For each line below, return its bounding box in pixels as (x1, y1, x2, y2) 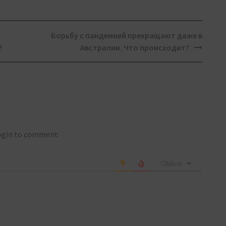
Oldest (160, 159, 182, 168)
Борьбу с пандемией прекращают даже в (50, 30, 202, 41)
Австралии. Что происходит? (80, 42, 189, 53)
